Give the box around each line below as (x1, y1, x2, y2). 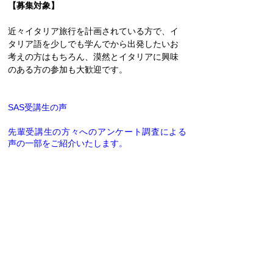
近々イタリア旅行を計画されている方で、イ (8, 26, 179, 36)
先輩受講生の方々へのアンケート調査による (8, 127, 186, 136)
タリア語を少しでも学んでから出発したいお (8, 39, 179, 49)
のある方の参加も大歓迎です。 (8, 65, 127, 74)
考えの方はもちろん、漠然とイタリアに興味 (8, 52, 179, 62)
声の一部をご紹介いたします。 (8, 138, 127, 148)
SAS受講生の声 (8, 102, 67, 112)
